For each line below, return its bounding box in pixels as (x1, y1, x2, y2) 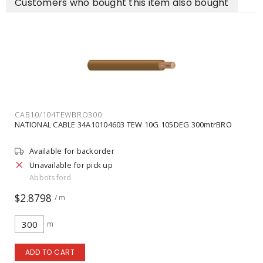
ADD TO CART (25, 247, 75, 257)
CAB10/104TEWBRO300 (15, 109, 102, 120)
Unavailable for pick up (29, 160, 113, 170)
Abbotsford (29, 172, 72, 183)
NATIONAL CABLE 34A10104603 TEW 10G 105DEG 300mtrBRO (15, 119, 232, 130)
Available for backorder (29, 145, 114, 156)
